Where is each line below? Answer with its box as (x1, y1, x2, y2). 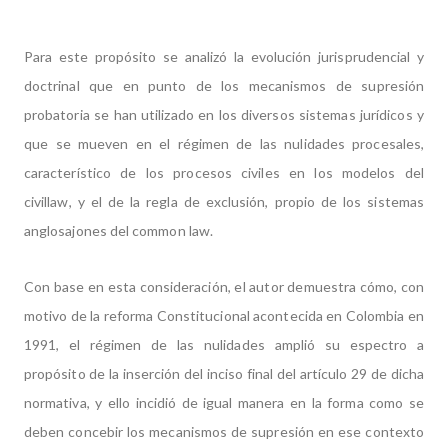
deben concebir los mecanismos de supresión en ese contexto (24, 423, 424, 440)
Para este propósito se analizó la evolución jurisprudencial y (24, 48, 424, 65)
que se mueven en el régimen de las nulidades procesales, (24, 135, 424, 152)
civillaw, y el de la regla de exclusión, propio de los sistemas (24, 193, 424, 210)
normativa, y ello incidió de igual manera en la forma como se (24, 394, 424, 411)
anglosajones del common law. (24, 222, 217, 239)
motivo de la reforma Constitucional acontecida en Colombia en (24, 307, 424, 324)
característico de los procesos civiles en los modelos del (24, 164, 424, 181)
